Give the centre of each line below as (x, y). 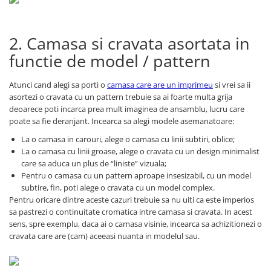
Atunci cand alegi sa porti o (58, 84)
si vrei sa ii (232, 84)
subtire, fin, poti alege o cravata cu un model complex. (118, 187)
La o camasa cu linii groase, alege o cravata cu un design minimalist (140, 151)
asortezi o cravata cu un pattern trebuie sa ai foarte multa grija (121, 96)
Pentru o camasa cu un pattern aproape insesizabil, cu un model (136, 175)
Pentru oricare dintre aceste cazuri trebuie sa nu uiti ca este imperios (132, 199)
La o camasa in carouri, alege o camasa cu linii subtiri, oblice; (128, 139)
